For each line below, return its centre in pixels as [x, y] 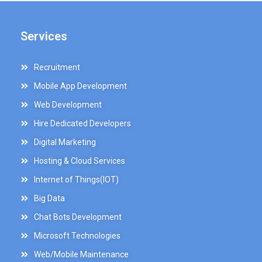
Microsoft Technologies [77, 236]
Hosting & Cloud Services [79, 161]
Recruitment [57, 68]
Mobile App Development [80, 86]
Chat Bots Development [77, 217]
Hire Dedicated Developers [82, 124]
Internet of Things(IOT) [76, 180]
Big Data [49, 199]
